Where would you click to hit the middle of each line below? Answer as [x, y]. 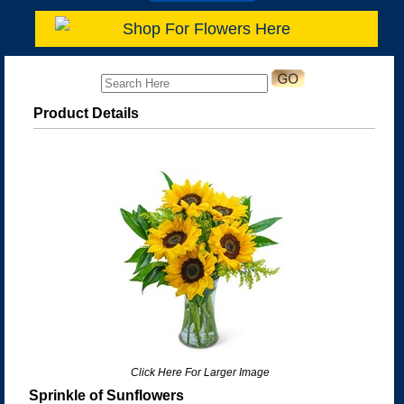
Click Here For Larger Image [201, 372]
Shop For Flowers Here [207, 28]
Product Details [86, 113]
